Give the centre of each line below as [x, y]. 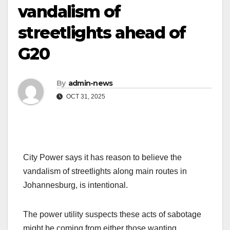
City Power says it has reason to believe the [102, 157]
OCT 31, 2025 [85, 96]
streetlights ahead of [102, 32]
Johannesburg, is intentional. [75, 185]
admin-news [90, 83]
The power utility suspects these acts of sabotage [112, 214]
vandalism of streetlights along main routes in [105, 171]
